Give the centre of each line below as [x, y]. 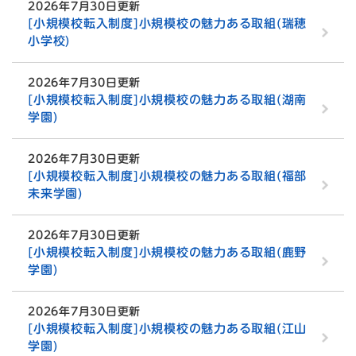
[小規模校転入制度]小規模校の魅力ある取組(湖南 [167, 100]
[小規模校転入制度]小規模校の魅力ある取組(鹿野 [167, 253]
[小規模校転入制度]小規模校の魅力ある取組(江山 [167, 329]
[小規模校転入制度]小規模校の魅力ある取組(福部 [167, 176]
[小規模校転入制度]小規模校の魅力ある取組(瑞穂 [167, 24]
